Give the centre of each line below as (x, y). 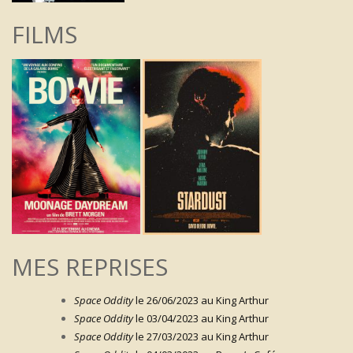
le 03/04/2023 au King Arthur (201, 318)
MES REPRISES (90, 266)
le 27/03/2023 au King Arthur (201, 336)
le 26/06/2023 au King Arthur (201, 300)
